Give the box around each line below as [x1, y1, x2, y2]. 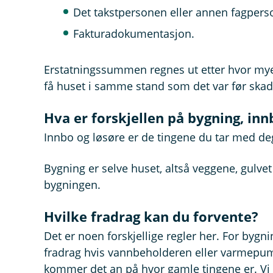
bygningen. [44, 177, 101, 192]
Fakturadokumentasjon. [73, 26, 194, 41]
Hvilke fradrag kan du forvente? [44, 207, 258, 225]
